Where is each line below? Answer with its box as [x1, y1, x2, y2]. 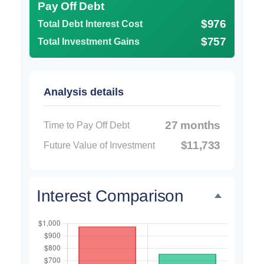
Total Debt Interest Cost [38, 19, 143, 29]
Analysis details [44, 85, 124, 98]
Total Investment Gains [38, 37, 140, 47]
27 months [165, 118, 220, 131]
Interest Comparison [37, 186, 184, 205]
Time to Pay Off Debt [44, 120, 130, 131]
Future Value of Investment [44, 140, 155, 151]
